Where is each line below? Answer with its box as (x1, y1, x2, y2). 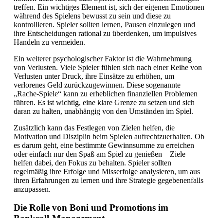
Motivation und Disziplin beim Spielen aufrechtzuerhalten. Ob (14, 132, 204, 141)
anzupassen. (14, 184, 51, 193)
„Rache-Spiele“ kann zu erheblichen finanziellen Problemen (14, 89, 198, 98)
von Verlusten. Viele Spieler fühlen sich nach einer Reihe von (14, 63, 202, 72)
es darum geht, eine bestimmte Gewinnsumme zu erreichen (14, 141, 194, 149)
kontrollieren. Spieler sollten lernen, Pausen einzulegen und (14, 20, 195, 29)
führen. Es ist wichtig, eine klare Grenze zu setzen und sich (14, 98, 195, 107)
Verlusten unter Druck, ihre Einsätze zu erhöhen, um (14, 72, 174, 80)
